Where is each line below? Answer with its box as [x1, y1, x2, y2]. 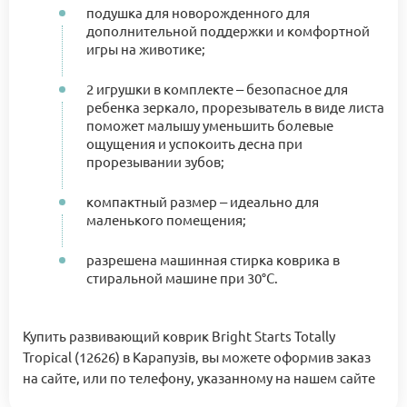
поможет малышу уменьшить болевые [86, 115, 333, 134]
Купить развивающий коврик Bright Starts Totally [23, 326, 335, 344]
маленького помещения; [86, 210, 246, 228]
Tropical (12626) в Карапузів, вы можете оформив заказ [23, 347, 371, 365]
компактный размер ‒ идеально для [86, 192, 319, 210]
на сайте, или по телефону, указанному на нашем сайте [23, 368, 375, 386]
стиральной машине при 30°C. [86, 268, 278, 286]
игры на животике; [86, 39, 205, 57]
